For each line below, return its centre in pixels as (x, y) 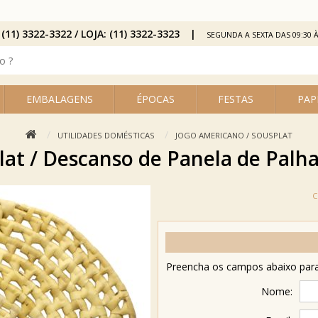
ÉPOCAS (155, 99)
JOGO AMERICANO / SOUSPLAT (234, 135)
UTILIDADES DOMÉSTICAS (106, 135)
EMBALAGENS (59, 99)
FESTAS (236, 99)
